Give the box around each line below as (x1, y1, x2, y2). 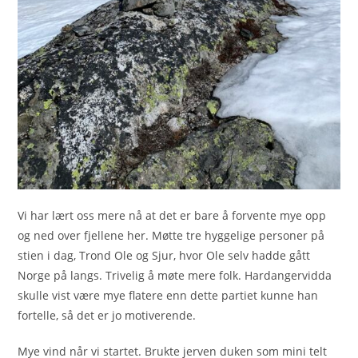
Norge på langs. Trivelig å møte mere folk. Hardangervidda (18, 268, 332, 284)
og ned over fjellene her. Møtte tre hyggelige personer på (18, 228, 325, 244)
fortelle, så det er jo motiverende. (18, 308, 197, 324)
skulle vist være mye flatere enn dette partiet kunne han (18, 288, 319, 304)
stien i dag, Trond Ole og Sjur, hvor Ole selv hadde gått (18, 248, 311, 264)
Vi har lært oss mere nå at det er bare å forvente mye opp (18, 208, 327, 224)
